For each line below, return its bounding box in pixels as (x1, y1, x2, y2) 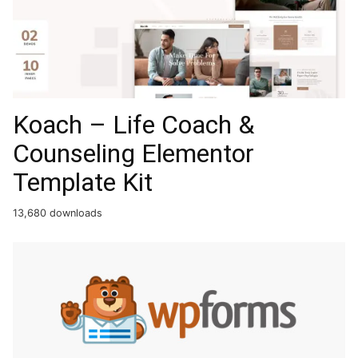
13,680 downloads (13, 206, 102, 219)
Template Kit (13, 166, 153, 197)
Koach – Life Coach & (13, 109, 254, 140)
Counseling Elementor (13, 137, 254, 169)
